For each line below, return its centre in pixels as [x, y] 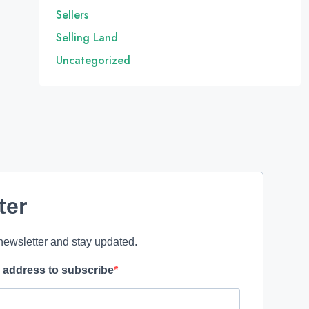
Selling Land [87, 38]
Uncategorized [93, 60]
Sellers [72, 15]
